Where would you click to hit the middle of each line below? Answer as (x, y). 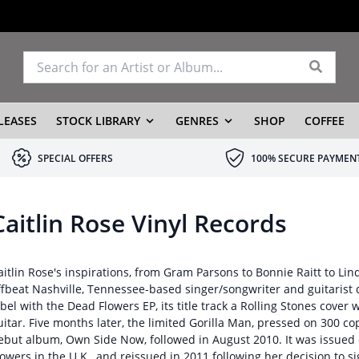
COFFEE (324, 121)
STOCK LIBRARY (98, 121)
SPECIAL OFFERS (75, 158)
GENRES (197, 121)
